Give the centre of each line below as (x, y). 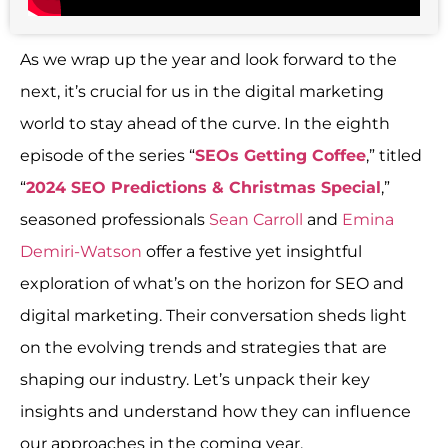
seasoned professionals (114, 219)
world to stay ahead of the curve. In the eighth (205, 123)
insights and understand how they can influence (215, 411)
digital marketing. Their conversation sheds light (213, 315)
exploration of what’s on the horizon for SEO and (212, 283)
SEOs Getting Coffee (280, 155)
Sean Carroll (256, 219)
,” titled (394, 155)
